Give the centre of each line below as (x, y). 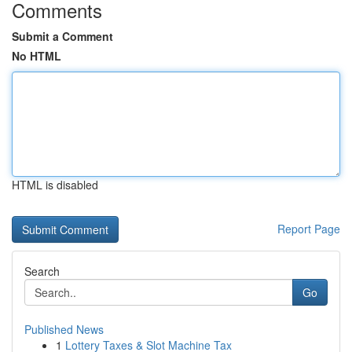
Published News (64, 329)
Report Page (309, 229)
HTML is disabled (55, 185)
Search (42, 271)
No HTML (37, 56)
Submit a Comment (62, 36)
